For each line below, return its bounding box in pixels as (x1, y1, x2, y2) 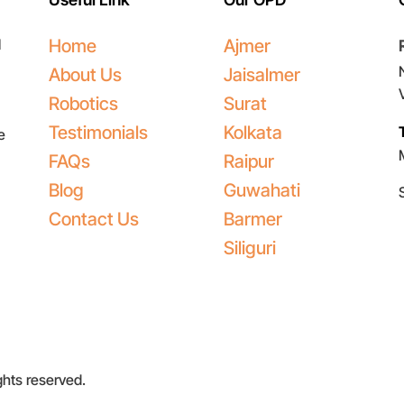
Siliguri (224, 236, 276, 259)
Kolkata (224, 121, 282, 143)
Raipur (224, 150, 274, 172)
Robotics (49, 92, 118, 115)
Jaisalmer (224, 63, 300, 86)
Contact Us (49, 207, 139, 230)
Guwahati (224, 179, 300, 201)
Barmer (224, 207, 282, 230)
